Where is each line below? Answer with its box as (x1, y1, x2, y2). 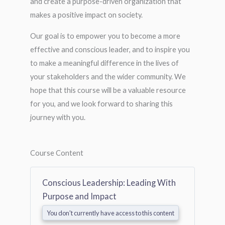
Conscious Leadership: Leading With (42, 178, 176, 188)
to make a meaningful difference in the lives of (30, 58, 179, 67)
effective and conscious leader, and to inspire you (30, 45, 190, 54)
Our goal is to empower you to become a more (30, 31, 180, 40)
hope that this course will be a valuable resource (30, 85, 186, 94)
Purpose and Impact (42, 191, 117, 201)
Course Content (30, 148, 83, 157)
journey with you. (30, 113, 85, 122)
